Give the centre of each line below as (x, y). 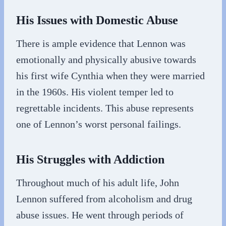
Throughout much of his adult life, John (98, 183)
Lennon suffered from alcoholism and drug (104, 199)
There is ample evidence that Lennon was (101, 43)
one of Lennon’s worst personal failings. (99, 124)
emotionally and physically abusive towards (106, 60)
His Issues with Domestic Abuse (97, 20)
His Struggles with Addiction (90, 159)
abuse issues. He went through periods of (100, 215)
